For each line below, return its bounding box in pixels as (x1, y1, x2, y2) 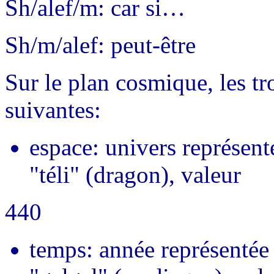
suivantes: (5, 97, 101, 123)
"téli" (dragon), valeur (29, 161, 241, 188)
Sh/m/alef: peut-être (5, 32, 196, 58)
